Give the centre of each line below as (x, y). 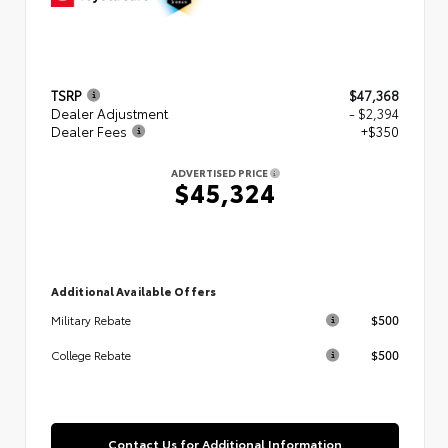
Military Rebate (91, 319)
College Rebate (91, 354)
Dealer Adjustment (109, 112)
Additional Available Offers (133, 290)
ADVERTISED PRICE (220, 172)
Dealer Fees (89, 130)
